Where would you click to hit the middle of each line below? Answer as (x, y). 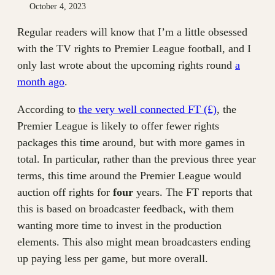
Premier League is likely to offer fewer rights (118, 126)
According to (48, 109)
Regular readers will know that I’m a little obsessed (132, 32)
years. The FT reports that (193, 192)
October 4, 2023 (58, 6)
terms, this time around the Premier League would (129, 175)
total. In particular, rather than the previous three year (137, 159)
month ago (41, 81)
